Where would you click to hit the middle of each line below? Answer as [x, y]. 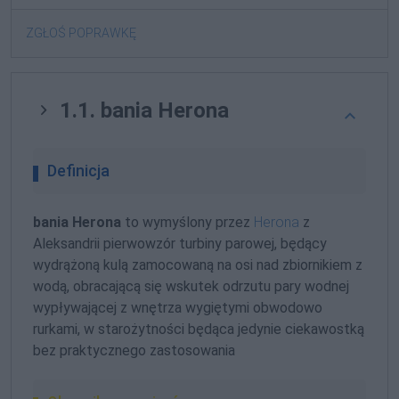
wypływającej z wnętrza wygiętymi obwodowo [178, 308]
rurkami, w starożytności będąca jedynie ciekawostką [199, 330]
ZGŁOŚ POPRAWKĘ [81, 33]
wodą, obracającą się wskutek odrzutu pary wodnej [191, 287]
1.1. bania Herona [142, 111]
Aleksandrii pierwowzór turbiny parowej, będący [180, 244]
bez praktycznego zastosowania [134, 351]
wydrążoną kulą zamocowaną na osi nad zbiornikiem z [198, 265]
